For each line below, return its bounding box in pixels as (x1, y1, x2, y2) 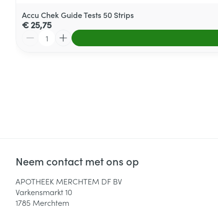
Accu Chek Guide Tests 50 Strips (22, 9, 134, 20)
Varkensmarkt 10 (16, 186, 72, 197)
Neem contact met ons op (16, 153, 139, 168)
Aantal (21, 28, 45, 39)
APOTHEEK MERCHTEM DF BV (16, 175, 122, 186)
